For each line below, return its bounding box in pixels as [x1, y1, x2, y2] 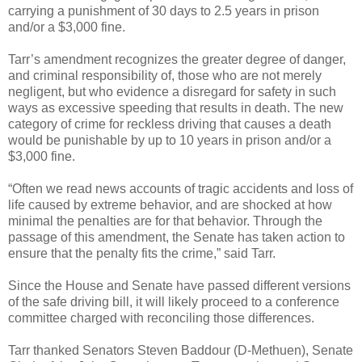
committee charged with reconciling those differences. [8, 310, 314, 325]
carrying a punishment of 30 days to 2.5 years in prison [8, 3, 319, 18]
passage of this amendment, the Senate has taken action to [8, 229, 345, 244]
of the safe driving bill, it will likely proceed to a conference [8, 294, 339, 309]
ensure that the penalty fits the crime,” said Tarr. [8, 246, 276, 260]
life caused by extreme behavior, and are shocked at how [8, 197, 332, 212]
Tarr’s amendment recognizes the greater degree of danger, [8, 52, 346, 66]
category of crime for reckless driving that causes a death [8, 116, 331, 131]
